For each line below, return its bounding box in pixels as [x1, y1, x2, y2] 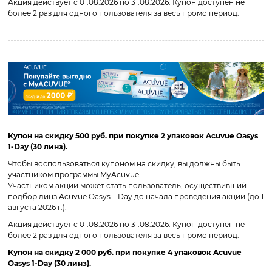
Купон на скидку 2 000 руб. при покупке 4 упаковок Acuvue [8, 247, 242, 257]
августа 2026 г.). [8, 202, 67, 212]
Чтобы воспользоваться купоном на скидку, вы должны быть [8, 158, 240, 168]
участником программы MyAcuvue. [8, 169, 141, 179]
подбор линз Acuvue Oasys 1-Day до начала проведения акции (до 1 [8, 191, 263, 201]
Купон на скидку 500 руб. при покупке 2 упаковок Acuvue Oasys [8, 131, 258, 140]
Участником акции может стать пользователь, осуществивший [8, 180, 246, 190]
